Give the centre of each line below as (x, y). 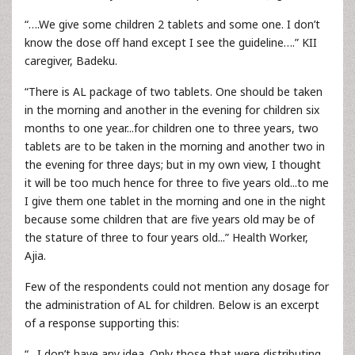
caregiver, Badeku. (71, 61)
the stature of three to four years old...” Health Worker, (166, 237)
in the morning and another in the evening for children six (172, 110)
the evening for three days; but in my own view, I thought (173, 164)
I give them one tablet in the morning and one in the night (175, 201)
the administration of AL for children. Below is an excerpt (172, 305)
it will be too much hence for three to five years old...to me (177, 183)
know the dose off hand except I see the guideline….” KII (171, 42)
